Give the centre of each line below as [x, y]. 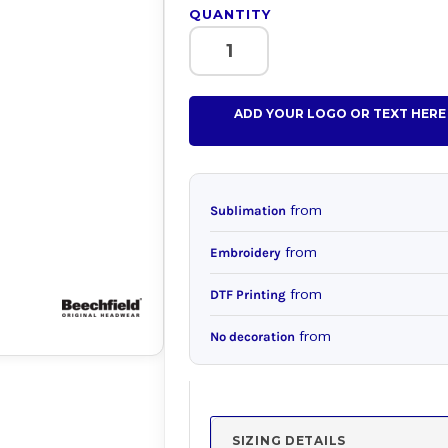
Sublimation [248, 210]
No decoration [252, 336]
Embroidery [245, 252]
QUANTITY [230, 14]
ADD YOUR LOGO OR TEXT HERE [340, 114]
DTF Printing [248, 294]
